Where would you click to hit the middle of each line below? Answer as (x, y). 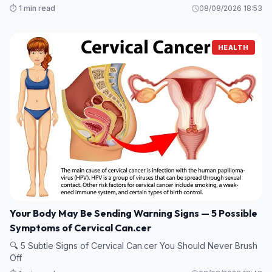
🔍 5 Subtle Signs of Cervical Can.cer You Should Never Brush (134, 246)
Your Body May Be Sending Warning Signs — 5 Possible (134, 213)
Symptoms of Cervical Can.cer (80, 228)
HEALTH (233, 47)
